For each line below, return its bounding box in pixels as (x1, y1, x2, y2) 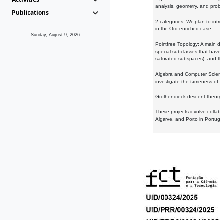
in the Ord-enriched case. (155, 26, 213, 31)
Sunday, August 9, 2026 (30, 32, 80, 37)
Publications (12, 8, 49, 17)
